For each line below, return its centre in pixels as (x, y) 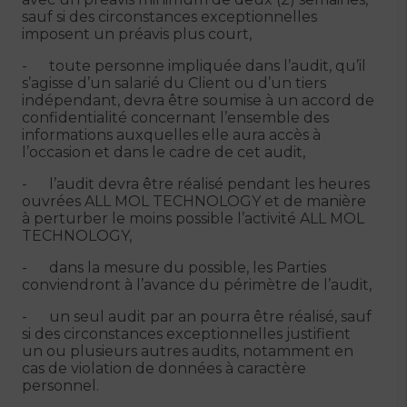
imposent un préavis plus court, (137, 34)
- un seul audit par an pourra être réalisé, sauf (197, 317)
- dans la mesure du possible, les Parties (174, 268)
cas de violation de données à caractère (164, 368)
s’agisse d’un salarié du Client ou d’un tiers (174, 83)
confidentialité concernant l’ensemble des (175, 118)
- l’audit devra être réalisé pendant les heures (196, 184)
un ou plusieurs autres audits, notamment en (188, 351)
